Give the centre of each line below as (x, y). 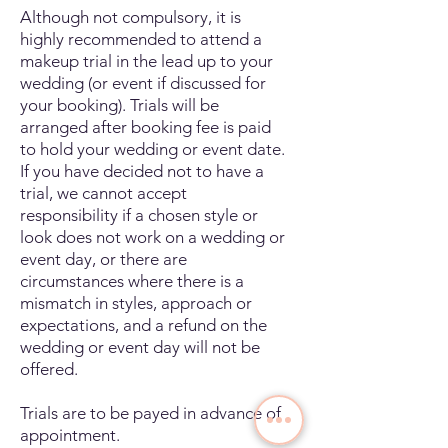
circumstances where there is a (132, 281)
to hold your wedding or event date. (152, 149)
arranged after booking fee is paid (145, 127)
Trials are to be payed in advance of (150, 413)
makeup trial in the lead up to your (146, 61)
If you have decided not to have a (142, 171)
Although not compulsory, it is (130, 17)
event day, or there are (103, 259)
